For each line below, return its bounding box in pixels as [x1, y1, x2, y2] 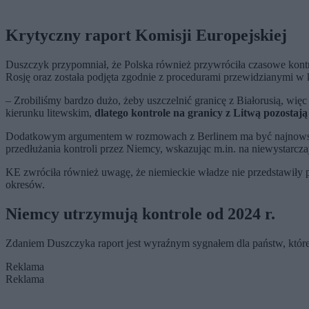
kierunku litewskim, [6, 107, 94, 119]
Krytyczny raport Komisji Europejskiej [6, 26, 287, 45]
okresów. [6, 179, 45, 191]
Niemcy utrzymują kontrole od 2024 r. [6, 205, 275, 223]
